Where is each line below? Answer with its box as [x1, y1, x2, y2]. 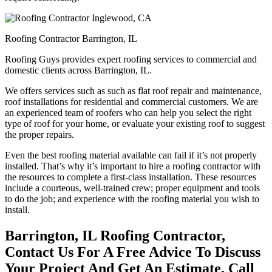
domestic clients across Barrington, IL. [5, 65, 152, 76]
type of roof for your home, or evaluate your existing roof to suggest [5, 118, 265, 129]
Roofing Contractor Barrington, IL [5, 33, 137, 44]
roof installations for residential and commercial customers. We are [5, 97, 258, 107]
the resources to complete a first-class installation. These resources [5, 172, 256, 183]
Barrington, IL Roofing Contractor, [5, 228, 225, 244]
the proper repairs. [5, 129, 74, 140]
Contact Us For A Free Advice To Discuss [5, 244, 260, 260]
